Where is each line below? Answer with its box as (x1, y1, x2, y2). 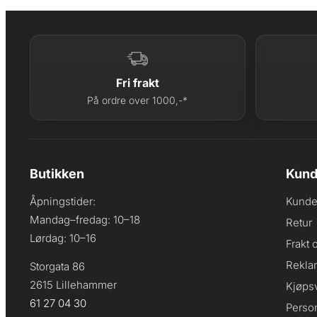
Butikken (30, 166, 84, 181)
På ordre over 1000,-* (87, 93, 188, 106)
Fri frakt (115, 75, 159, 90)
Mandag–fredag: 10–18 (30, 212, 140, 226)
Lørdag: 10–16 (30, 231, 96, 245)
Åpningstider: (30, 194, 96, 208)
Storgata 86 (30, 259, 85, 273)
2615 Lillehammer (30, 277, 117, 292)
